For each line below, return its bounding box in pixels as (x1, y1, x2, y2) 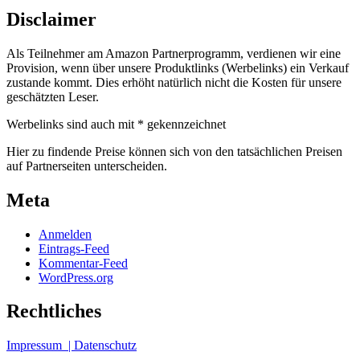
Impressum (6, 338, 68, 353)
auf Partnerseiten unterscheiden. (6, 158, 167, 173)
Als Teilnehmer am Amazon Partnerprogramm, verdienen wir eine (6, 46, 341, 60)
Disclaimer (6, 8, 96, 30)
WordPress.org (39, 270, 113, 284)
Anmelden (39, 227, 92, 241)
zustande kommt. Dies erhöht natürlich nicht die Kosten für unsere (6, 75, 342, 89)
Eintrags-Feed (39, 241, 109, 256)
